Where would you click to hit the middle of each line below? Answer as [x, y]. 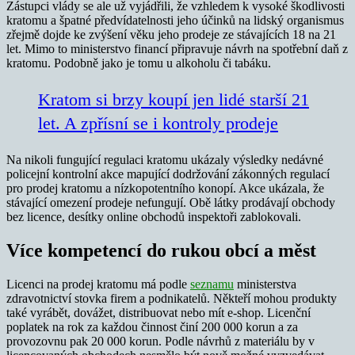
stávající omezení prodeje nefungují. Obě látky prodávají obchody [171, 203]
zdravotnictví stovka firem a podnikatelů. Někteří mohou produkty [172, 299]
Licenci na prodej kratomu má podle [98, 284]
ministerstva [265, 284]
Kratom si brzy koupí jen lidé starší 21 [174, 100]
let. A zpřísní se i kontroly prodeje [158, 124]
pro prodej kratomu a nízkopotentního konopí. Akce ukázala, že [165, 189]
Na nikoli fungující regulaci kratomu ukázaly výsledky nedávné [165, 160]
